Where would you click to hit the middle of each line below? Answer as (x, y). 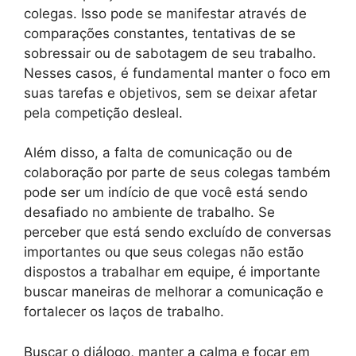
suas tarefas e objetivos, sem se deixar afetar (170, 93)
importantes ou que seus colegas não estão (164, 252)
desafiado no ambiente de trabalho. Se (149, 213)
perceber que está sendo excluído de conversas (178, 232)
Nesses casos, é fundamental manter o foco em (177, 73)
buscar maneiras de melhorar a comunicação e (174, 292)
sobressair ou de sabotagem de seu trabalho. (170, 53)
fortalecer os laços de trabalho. (124, 312)
